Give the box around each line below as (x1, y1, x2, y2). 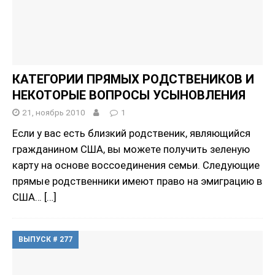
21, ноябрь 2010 (22, 107, 85, 117)
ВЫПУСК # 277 (18, 234, 72, 244)
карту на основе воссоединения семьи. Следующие (12, 158, 260, 171)
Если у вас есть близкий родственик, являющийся (12, 126, 250, 139)
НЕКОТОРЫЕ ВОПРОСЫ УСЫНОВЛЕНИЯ (12, 87, 246, 103)
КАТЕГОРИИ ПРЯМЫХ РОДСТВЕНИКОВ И (12, 71, 254, 87)
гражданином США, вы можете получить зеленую (12, 142, 250, 155)
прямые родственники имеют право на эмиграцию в (12, 174, 262, 187)
